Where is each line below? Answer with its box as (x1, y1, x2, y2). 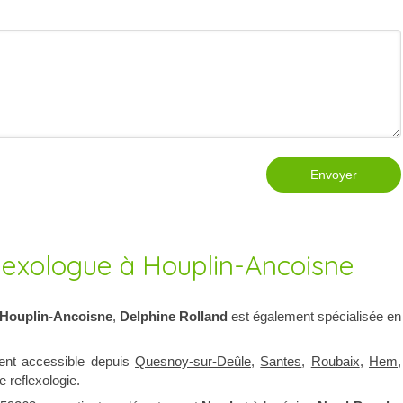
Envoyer (309, 167, 357, 182)
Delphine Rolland (119, 309, 228, 324)
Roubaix (310, 354, 360, 369)
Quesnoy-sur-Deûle (135, 354, 252, 369)
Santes (260, 354, 302, 369)
